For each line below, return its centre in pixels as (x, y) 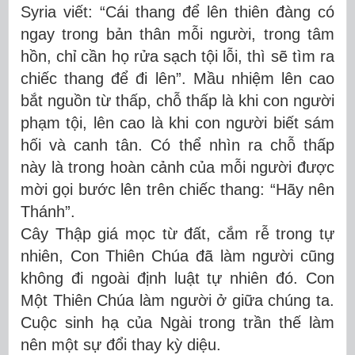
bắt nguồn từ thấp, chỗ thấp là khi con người (177, 100)
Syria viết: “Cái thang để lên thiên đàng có (177, 11)
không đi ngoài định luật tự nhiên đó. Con (177, 278)
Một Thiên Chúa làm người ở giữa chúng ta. (177, 300)
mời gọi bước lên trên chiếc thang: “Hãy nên (177, 189)
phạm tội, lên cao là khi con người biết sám (177, 122)
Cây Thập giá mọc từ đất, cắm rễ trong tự (177, 233)
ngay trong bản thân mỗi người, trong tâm (177, 34)
